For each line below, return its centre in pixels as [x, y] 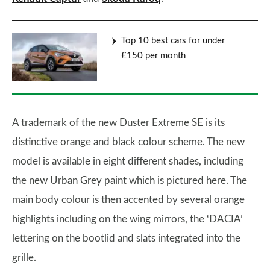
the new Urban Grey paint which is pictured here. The [130, 180]
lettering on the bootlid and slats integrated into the [126, 238]
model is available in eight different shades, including [128, 161]
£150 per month [153, 56]
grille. [25, 257]
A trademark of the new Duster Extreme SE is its [118, 122]
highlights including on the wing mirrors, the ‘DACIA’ [127, 219]
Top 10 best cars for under [173, 41]
